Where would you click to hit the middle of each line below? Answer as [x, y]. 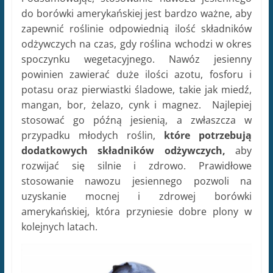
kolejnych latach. [59, 227]
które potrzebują [204, 136]
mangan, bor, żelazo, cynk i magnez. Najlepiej [136, 105]
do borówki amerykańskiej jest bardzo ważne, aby [136, 14]
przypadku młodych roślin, [88, 136]
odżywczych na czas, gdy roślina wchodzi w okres [136, 44]
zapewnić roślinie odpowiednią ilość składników [136, 29]
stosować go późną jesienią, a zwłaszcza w [136, 120]
